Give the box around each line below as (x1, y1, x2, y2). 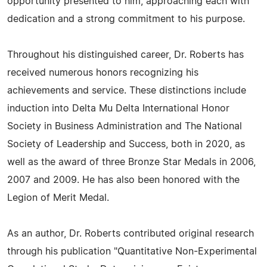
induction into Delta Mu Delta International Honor (7, 104, 229, 113)
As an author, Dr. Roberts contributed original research (7, 229, 254, 238)
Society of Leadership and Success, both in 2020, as (7, 139, 245, 149)
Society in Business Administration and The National (7, 122, 242, 131)
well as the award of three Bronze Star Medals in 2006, (7, 157, 256, 167)
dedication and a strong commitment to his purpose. (7, 14, 245, 24)
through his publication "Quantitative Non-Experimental (7, 247, 257, 256)
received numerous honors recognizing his (7, 68, 198, 77)
